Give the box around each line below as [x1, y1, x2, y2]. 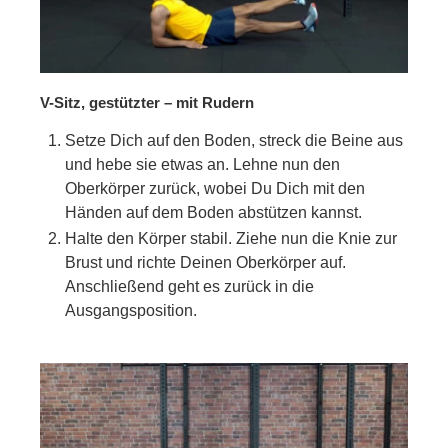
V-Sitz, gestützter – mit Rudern [40, 93, 254, 111]
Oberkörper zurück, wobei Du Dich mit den [65, 179, 365, 197]
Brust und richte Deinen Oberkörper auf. [65, 253, 346, 271]
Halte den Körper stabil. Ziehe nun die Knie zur [65, 229, 397, 247]
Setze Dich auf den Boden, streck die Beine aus [65, 131, 403, 149]
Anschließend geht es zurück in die [65, 277, 314, 295]
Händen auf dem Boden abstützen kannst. [65, 203, 362, 221]
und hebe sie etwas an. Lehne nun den [65, 155, 340, 173]
